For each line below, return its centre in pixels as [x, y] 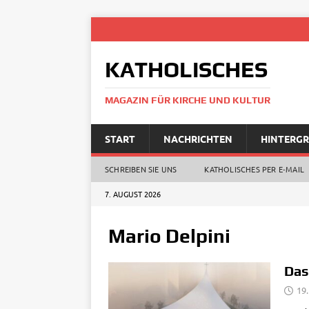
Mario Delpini [169, 236]
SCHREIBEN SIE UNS [141, 169]
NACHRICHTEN [198, 139]
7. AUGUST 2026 [133, 194]
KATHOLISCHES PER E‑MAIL [255, 169]
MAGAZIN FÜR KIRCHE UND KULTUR [188, 100]
